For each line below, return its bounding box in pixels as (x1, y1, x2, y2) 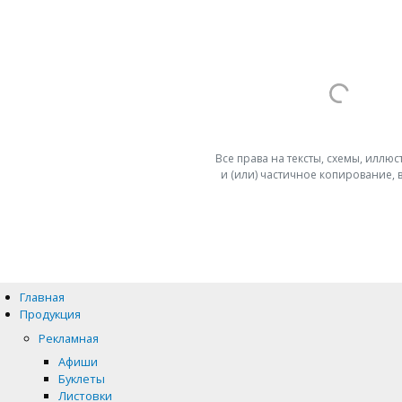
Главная (19, 289, 65, 306)
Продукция (19, 306, 81, 323)
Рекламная (39, 329, 100, 346)
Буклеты (57, 370, 105, 387)
